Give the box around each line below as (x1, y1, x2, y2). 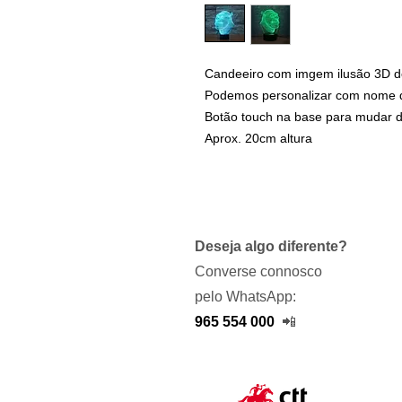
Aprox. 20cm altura (205, 131, 312, 145)
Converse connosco (195, 264, 322, 279)
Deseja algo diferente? (195, 239, 347, 254)
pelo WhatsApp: (195, 289, 296, 304)
